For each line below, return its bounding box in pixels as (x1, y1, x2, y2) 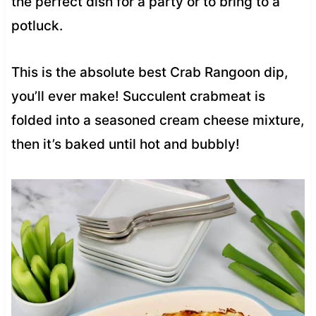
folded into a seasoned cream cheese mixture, (11, 111, 304, 128)
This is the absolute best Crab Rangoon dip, (11, 63, 288, 80)
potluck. (11, 17, 66, 34)
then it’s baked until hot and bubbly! (11, 135, 240, 152)
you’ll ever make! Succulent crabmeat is (11, 87, 265, 104)
